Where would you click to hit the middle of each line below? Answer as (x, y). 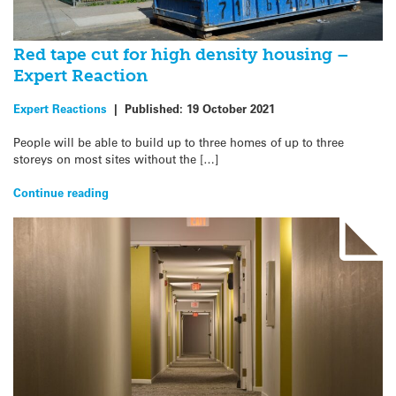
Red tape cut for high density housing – (181, 55)
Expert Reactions (60, 108)
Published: (156, 108)
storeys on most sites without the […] (116, 158)
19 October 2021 (231, 108)
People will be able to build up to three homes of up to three (179, 141)
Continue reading (61, 192)
